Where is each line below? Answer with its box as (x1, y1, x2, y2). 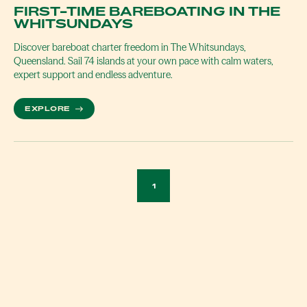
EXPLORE (25, 104, 73, 113)
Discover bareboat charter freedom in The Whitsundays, (14, 41, 245, 54)
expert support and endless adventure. (14, 69, 173, 82)
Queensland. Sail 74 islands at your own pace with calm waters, (14, 55, 273, 68)
